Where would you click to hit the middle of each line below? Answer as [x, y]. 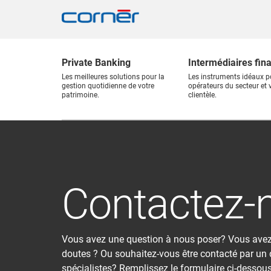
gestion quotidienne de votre [108, 86]
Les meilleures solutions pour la [113, 77]
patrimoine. [80, 95]
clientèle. [202, 95]
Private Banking [96, 63]
